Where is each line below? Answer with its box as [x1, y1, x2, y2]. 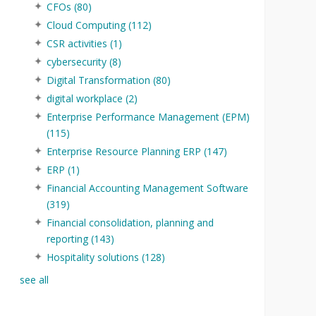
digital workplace [46, 92, 126, 105]
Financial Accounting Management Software [46, 181, 248, 195]
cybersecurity [46, 55, 109, 68]
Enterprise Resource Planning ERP [46, 145, 204, 158]
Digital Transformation [46, 73, 153, 87]
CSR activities [46, 37, 110, 50]
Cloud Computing [46, 18, 128, 32]
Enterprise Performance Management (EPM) [46, 110, 250, 123]
